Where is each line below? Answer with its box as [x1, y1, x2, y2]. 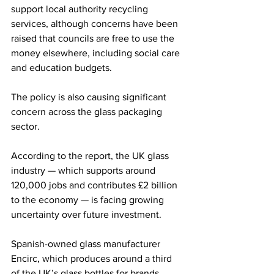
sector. [11, 121, 40, 132]
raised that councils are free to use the [11, 33, 177, 44]
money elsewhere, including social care [11, 48, 182, 59]
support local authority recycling [11, 4, 150, 15]
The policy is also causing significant [11, 92, 169, 103]
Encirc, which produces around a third [11, 253, 174, 264]
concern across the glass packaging [11, 106, 165, 117]
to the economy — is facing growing [11, 194, 166, 206]
